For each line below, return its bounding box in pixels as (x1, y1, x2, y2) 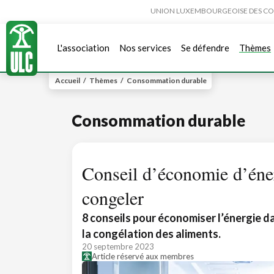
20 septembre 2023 (82, 242, 154, 251)
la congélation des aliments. (82, 227, 221, 240)
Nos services (119, 42, 171, 53)
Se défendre (181, 42, 229, 53)
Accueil (55, 76, 80, 85)
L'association (57, 42, 109, 53)
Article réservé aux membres (92, 251, 194, 261)
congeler (82, 185, 144, 210)
